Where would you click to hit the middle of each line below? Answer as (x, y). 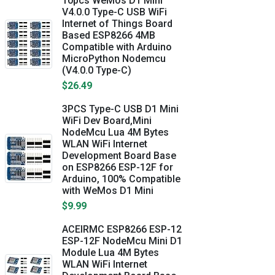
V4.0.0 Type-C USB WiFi (114, 12)
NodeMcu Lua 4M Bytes (115, 132)
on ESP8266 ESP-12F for (118, 167)
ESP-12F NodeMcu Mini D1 (122, 241)
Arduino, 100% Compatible (121, 179)
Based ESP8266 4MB (109, 35)
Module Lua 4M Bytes (110, 253)
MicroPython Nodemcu (114, 59)
